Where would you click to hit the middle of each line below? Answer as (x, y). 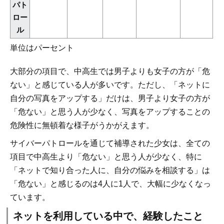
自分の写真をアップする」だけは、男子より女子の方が (110, 98)
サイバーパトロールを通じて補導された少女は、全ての (110, 143)
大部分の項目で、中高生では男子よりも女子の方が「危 (110, 71)
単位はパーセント (42, 47)
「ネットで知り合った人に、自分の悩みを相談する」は (110, 170)
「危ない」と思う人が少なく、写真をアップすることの (110, 112)
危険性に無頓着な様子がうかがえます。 (82, 125)
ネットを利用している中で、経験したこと (108, 216)
